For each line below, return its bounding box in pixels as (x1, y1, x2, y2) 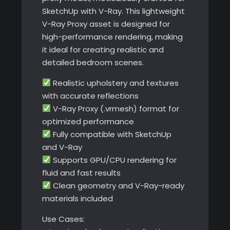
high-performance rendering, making (42, 31, 183, 42)
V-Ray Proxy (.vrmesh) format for (50, 103, 179, 114)
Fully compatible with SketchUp (50, 128, 171, 140)
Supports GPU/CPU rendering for (50, 154, 177, 165)
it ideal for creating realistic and (42, 44, 164, 55)
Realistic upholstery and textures (50, 77, 179, 88)
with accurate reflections (42, 90, 139, 101)
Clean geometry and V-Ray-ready (50, 180, 184, 191)
